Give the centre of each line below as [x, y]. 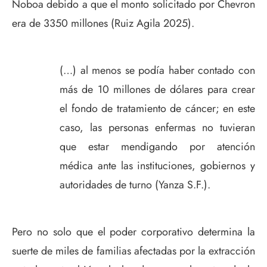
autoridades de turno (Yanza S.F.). [135, 185]
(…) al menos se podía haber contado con [157, 70]
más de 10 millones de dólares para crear [157, 89]
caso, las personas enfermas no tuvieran [157, 128]
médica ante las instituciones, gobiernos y [157, 166]
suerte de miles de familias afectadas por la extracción [133, 251]
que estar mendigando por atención [157, 147]
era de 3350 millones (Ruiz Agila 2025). [103, 24]
